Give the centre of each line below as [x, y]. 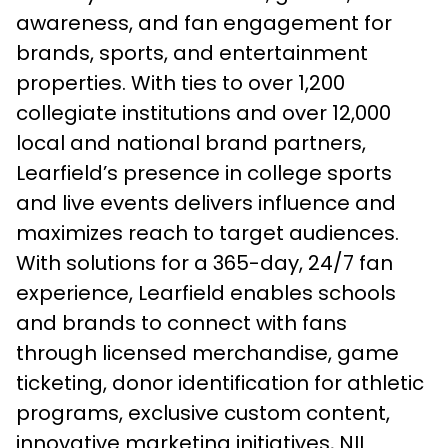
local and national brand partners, [191, 143]
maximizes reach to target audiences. [207, 233]
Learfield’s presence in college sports [204, 173]
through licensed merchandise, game [207, 353]
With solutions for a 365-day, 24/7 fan [204, 263]
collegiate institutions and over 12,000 [203, 113]
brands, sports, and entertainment [192, 53]
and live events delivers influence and [206, 203]
